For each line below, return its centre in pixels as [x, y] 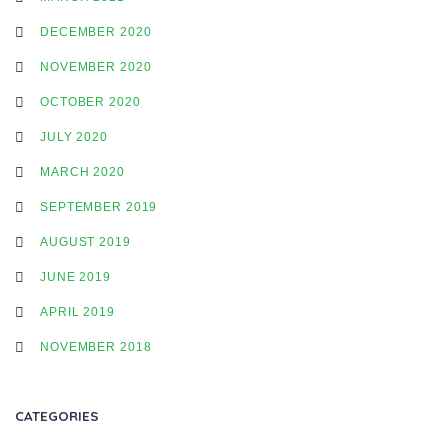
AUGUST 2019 [85, 241]
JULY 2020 [74, 136]
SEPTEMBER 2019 [99, 206]
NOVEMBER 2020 [96, 66]
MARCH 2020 [82, 171]
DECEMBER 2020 [96, 31]
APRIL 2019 [77, 311]
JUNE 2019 [75, 276]
